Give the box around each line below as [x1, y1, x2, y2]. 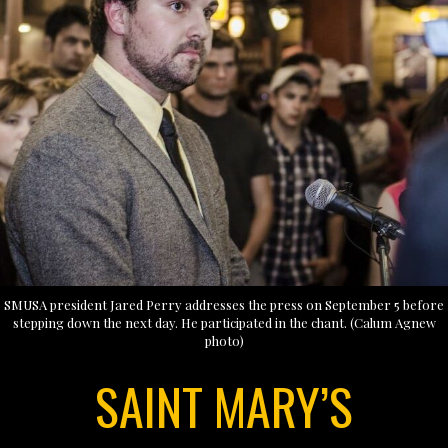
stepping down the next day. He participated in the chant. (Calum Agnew [12, 313, 436, 331]
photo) [204, 331, 244, 349]
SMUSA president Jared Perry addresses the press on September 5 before [4, 295, 444, 313]
